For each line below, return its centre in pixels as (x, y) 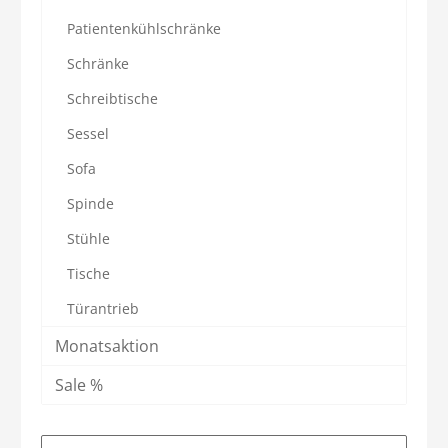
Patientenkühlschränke (144, 28)
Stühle (88, 238)
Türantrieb (103, 308)
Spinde (90, 203)
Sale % (79, 384)
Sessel (88, 133)
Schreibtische (112, 98)
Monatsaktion (107, 345)
